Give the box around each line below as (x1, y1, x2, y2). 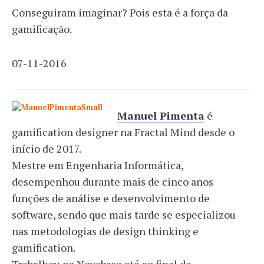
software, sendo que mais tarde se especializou (12, 207, 236, 222)
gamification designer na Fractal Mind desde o (12, 125, 235, 139)
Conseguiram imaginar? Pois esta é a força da (12, 5, 228, 19)
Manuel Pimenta (117, 108, 204, 123)
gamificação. (12, 22, 72, 36)
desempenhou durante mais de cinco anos (12, 174, 213, 189)
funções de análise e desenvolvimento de (12, 191, 210, 205)
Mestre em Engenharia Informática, (12, 158, 183, 172)
